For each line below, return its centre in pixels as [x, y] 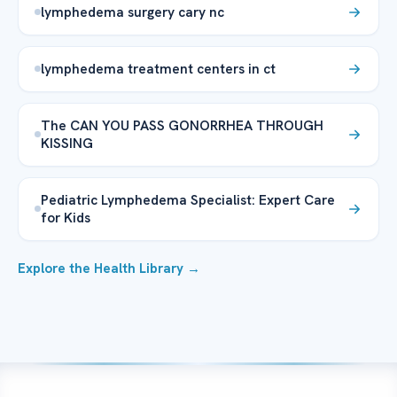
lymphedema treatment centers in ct [158, 68]
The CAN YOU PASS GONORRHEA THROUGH [182, 125]
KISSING [67, 143]
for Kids [66, 217]
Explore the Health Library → [109, 268]
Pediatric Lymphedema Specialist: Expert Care [188, 199]
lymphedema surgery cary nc [132, 12]
